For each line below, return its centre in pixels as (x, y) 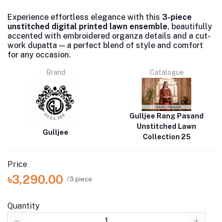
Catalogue (166, 72)
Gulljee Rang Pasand (166, 116)
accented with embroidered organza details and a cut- (109, 36)
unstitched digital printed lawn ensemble (87, 27)
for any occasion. (39, 55)
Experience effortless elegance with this (85, 17)
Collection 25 (166, 137)
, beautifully (190, 27)
